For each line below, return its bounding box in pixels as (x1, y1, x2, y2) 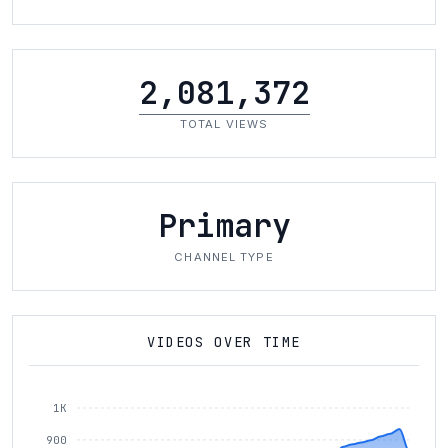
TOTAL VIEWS (179, 117, 269, 131)
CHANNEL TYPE (174, 250, 274, 264)
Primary (157, 204, 291, 247)
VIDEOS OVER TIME (146, 333, 302, 351)
